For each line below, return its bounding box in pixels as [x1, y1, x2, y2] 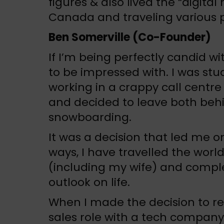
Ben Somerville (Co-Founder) [48, 29, 211, 45]
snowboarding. [48, 109, 131, 125]
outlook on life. [48, 174, 130, 190]
